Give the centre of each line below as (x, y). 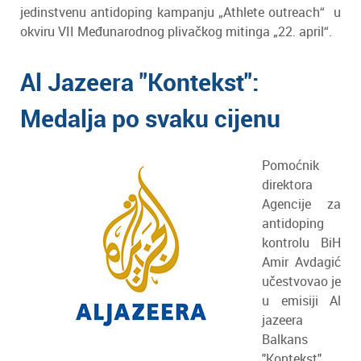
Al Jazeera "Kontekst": (140, 82)
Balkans (285, 339)
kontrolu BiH (301, 243)
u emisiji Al (301, 301)
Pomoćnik (290, 165)
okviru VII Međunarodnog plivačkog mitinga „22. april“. (176, 31)
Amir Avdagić (301, 262)
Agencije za (301, 204)
